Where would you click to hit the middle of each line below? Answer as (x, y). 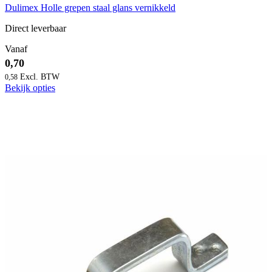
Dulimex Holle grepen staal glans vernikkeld (90, 8)
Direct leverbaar (36, 29)
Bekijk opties (30, 88)
